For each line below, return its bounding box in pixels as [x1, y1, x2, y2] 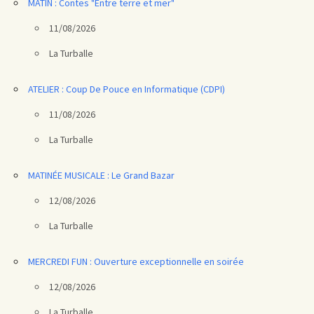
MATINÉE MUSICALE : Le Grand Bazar [28, 168, 175, 182]
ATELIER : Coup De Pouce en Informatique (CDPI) [28, 82, 225, 95]
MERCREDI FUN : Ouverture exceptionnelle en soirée [28, 254, 244, 268]
